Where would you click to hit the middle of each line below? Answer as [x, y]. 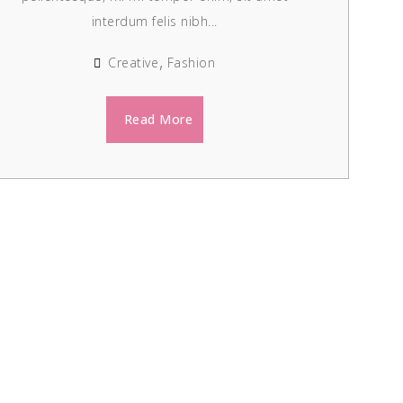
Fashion [191, 63]
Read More [158, 119]
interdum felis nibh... [154, 21]
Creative [134, 63]
